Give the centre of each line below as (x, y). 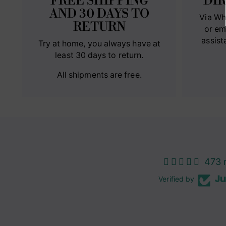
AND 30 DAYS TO (99, 14)
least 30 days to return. (99, 55)
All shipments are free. (99, 75)
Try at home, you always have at (99, 43)
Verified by (177, 179)
